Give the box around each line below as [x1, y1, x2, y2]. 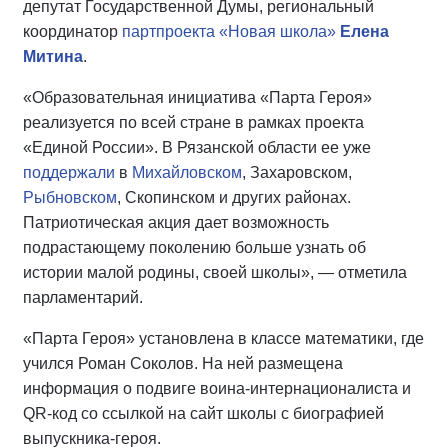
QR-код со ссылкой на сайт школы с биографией [23, 405, 384, 422]
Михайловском [132, 164, 242, 181]
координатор [23, 23, 122, 40]
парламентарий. [23, 289, 143, 306]
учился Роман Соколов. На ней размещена [23, 355, 343, 372]
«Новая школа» [219, 23, 336, 40]
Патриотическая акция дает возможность [23, 214, 329, 231]
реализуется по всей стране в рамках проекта [23, 114, 364, 131]
